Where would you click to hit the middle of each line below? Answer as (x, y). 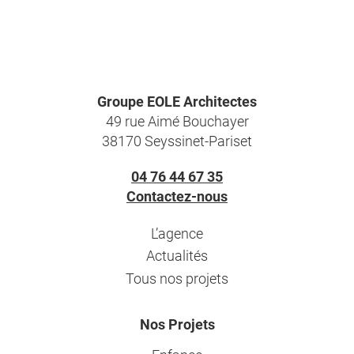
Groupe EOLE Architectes (177, 101)
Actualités (177, 256)
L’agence (177, 233)
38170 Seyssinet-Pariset (177, 140)
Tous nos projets (177, 278)
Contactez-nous (177, 196)
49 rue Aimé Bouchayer (177, 121)
